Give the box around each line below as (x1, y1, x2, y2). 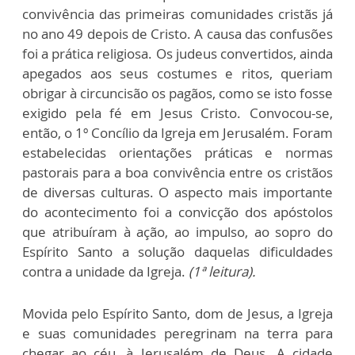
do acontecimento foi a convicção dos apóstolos (22, 202, 333, 221)
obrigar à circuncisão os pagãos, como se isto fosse (22, 83, 333, 102)
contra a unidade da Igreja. (22, 261, 189, 281)
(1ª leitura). (189, 261, 256, 281)
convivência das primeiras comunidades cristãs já (22, 4, 333, 23)
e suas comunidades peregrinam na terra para (22, 323, 333, 342)
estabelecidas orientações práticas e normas (22, 143, 333, 162)
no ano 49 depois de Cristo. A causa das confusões (22, 24, 333, 43)
